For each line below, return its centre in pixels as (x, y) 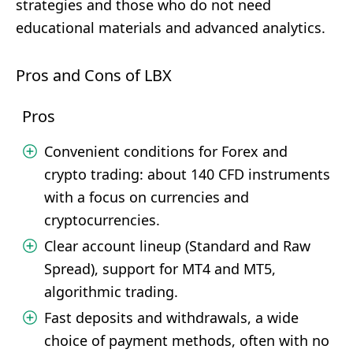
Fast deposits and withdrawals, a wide (171, 318)
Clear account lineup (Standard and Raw (177, 246)
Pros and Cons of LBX (94, 75)
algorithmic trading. (111, 292)
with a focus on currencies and (147, 197)
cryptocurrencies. (102, 220)
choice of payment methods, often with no (187, 340)
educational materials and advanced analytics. (171, 28)
